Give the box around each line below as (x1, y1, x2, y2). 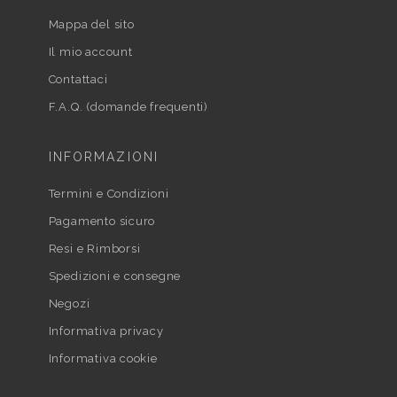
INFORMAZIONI (48, 150, 159, 165)
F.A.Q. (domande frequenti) (48, 100, 208, 114)
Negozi (48, 297, 90, 311)
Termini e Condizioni (48, 187, 169, 201)
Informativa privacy (48, 324, 164, 339)
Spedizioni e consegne (48, 269, 182, 284)
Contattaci (48, 73, 108, 87)
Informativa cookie (48, 352, 158, 366)
